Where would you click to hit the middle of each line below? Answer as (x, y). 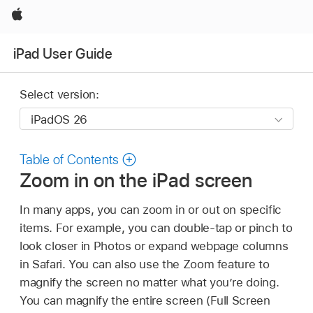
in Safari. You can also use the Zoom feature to (145, 264)
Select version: (59, 95)
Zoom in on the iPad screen (136, 181)
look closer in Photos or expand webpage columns (154, 246)
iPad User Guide (63, 53)
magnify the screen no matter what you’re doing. (150, 282)
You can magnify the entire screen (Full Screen (145, 300)
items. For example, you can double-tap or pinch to (156, 227)
